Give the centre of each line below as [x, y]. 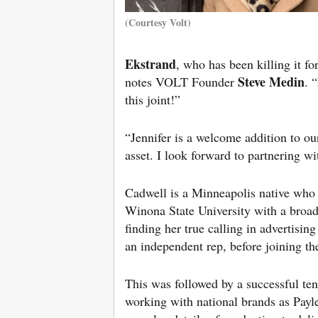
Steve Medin [271, 81]
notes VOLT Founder [181, 81]
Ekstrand [150, 64]
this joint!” [153, 99]
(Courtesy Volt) [158, 22]
